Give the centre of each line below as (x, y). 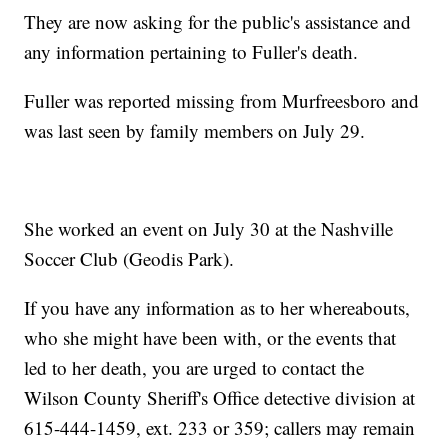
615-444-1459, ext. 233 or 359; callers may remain (220, 427)
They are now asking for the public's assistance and (218, 21)
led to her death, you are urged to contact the (194, 367)
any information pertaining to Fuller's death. (191, 51)
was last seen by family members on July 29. (195, 130)
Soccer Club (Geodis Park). (129, 258)
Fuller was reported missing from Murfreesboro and (222, 100)
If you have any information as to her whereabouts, (217, 307)
